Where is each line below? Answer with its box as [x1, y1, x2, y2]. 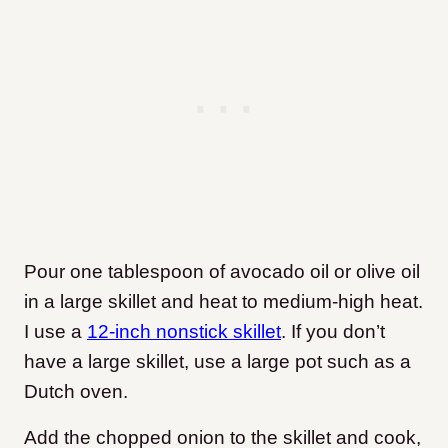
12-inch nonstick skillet [87, 321, 281, 343]
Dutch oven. [24, 381, 133, 403]
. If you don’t [281, 321, 385, 343]
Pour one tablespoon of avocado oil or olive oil [24, 261, 420, 283]
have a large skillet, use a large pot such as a [24, 351, 411, 373]
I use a [24, 321, 87, 343]
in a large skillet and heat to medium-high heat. [24, 291, 423, 313]
